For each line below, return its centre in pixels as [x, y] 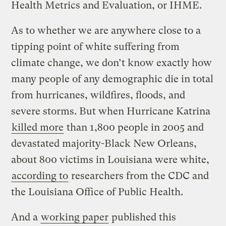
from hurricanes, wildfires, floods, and [98, 95]
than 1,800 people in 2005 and [134, 128]
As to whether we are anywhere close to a [106, 31]
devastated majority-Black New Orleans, [104, 144]
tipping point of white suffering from [96, 47]
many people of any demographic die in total [112, 79]
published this [143, 217]
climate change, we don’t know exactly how [112, 63]
